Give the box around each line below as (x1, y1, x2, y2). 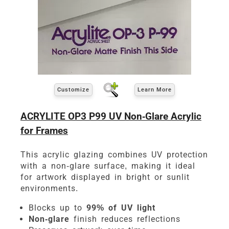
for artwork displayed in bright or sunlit (20, 172, 190, 182)
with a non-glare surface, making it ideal (20, 161, 195, 171)
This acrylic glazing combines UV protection (20, 149, 208, 159)
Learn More (138, 86, 172, 94)
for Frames (20, 124, 68, 136)
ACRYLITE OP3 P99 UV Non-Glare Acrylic (20, 110, 201, 122)
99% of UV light (86, 202, 155, 213)
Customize (57, 86, 89, 94)
